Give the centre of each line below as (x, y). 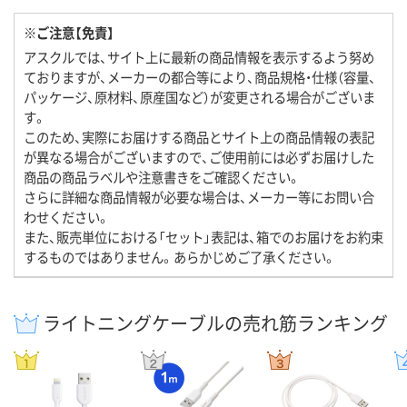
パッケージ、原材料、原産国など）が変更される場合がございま (199, 97)
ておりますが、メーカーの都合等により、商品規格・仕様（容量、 (200, 77)
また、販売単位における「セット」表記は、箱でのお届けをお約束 (203, 237)
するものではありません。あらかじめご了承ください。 (180, 257)
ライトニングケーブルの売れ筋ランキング (215, 323)
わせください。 (67, 217)
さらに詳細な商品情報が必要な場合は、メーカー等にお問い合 (199, 197)
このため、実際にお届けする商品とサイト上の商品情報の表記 (199, 137)
